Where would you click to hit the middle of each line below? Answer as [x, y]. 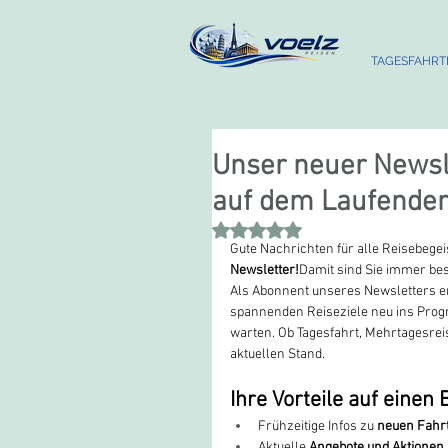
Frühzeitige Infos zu [317, 426]
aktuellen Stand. [277, 354]
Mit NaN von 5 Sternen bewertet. [351, 229]
